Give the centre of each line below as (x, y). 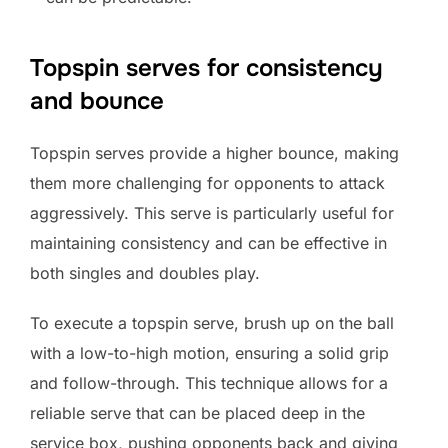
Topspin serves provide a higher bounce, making (214, 153)
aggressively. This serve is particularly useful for (212, 213)
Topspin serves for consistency (206, 68)
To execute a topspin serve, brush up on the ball (212, 323)
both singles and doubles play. (145, 273)
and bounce (97, 101)
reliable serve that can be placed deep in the (197, 413)
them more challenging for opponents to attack (207, 183)
